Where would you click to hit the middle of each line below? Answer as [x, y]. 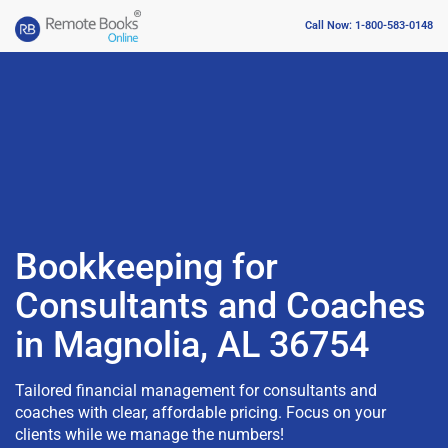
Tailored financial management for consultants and [196, 390]
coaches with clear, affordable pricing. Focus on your [200, 412]
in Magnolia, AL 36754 [192, 344]
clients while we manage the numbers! [149, 434]
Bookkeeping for [146, 266]
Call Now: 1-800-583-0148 [369, 26]
